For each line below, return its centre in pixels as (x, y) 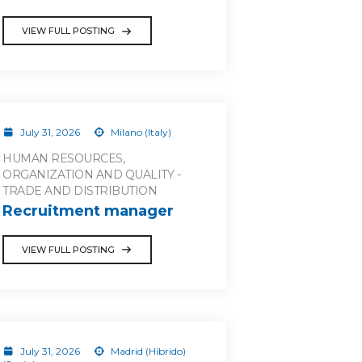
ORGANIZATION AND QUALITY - (91, 175)
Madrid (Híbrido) (147, 351)
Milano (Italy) (140, 132)
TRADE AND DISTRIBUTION (80, 191)
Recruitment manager (88, 210)
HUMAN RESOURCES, (63, 158)
